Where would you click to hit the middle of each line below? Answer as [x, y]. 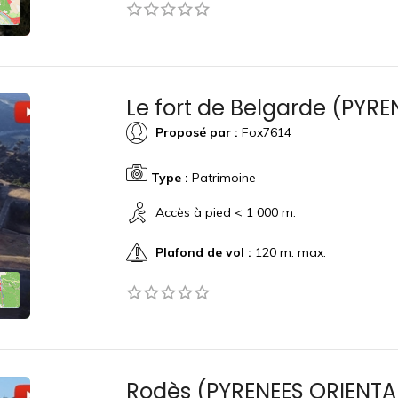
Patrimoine [222, 178]
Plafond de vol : [203, 252]
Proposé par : [196, 132]
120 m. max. [288, 252]
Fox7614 [264, 132]
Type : [169, 178]
